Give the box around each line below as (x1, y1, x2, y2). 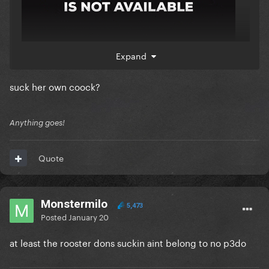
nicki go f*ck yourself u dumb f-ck (22, 70, 166, 85)
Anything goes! (10, 118, 65, 128)
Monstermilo (41, 197, 107, 211)
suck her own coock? (10, 79, 100, 94)
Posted (41, 210, 68, 223)
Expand (115, 49, 151, 62)
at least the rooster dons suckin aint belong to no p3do (10, 235, 246, 250)
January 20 (68, 210, 109, 223)
